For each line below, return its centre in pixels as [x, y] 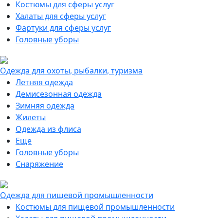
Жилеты [31, 117]
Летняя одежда [44, 82]
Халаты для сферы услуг [61, 16]
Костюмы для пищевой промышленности [95, 207]
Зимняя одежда [45, 106]
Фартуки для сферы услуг [63, 28]
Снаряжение [39, 164]
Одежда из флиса [48, 129]
